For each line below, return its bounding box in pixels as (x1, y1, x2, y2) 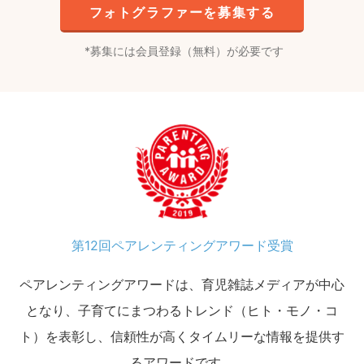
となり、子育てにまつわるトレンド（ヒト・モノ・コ (26, 301, 338, 318)
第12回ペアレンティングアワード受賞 (71, 236, 293, 253)
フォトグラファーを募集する (89, 3, 275, 20)
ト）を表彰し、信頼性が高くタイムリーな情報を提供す (19, 327, 344, 344)
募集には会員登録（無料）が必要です (89, 43, 284, 58)
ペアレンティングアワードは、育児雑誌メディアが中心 (19, 275, 344, 292)
